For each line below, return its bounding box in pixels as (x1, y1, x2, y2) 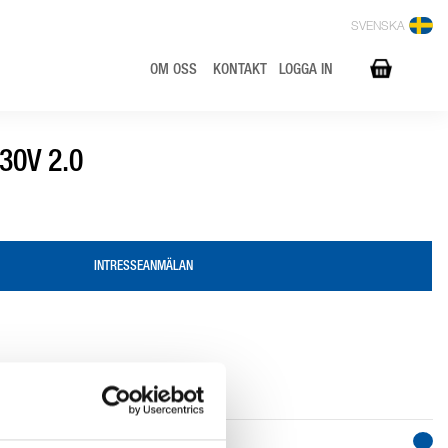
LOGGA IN (279, 63, 333, 78)
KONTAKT (213, 63, 267, 78)
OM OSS (150, 63, 197, 78)
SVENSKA (351, 21, 405, 33)
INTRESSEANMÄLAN (94, 261, 193, 274)
